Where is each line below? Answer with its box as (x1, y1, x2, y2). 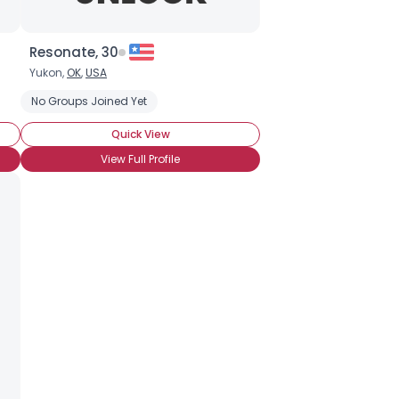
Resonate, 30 (29, 43, 118, 61)
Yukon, (29, 65, 67, 80)
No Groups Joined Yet (31, 94, 147, 109)
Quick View (110, 126, 170, 142)
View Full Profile (101, 151, 180, 167)
